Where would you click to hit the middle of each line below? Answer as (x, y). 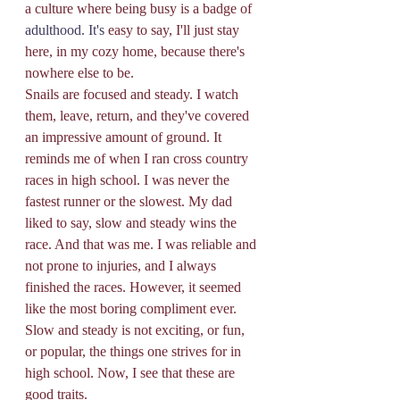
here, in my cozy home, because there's (137, 51)
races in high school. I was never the (129, 179)
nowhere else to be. (81, 72)
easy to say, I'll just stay (174, 29)
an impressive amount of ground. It (125, 137)
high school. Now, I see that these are (132, 372)
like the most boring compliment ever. (133, 308)
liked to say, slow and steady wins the (133, 222)
